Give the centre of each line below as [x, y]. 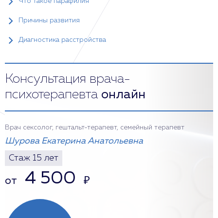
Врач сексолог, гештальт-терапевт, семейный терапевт [95, 127]
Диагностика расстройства [62, 40]
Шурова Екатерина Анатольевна [74, 141]
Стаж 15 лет [34, 158]
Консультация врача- [68, 79]
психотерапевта [53, 95]
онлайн [123, 95]
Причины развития [49, 20]
